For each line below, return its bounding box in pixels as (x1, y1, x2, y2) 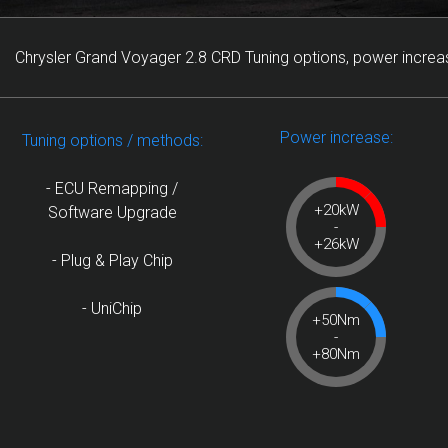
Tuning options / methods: (21, 131, 203, 150)
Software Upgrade (47, 203, 177, 222)
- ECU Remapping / (46, 179, 178, 198)
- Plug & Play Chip (51, 251, 173, 270)
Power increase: (279, 128, 393, 147)
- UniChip (82, 299, 142, 318)
